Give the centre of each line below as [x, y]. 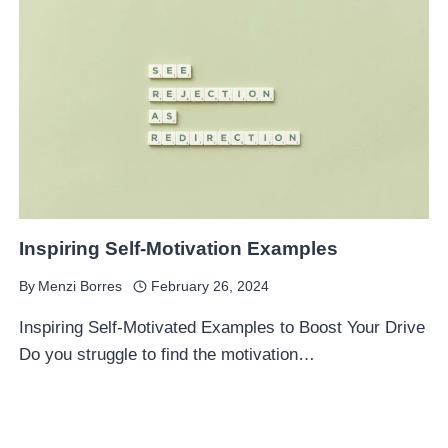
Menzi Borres [80, 286]
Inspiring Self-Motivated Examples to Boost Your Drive [222, 327]
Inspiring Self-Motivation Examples [179, 249]
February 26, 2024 [209, 286]
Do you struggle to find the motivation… [167, 354]
